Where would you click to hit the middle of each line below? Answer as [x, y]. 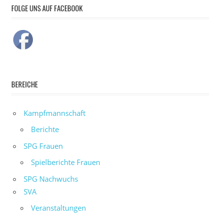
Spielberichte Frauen [66, 162]
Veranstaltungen [58, 208]
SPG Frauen [43, 146]
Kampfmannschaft [55, 113]
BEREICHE [24, 84]
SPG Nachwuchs [51, 179]
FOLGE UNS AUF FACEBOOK [47, 8]
